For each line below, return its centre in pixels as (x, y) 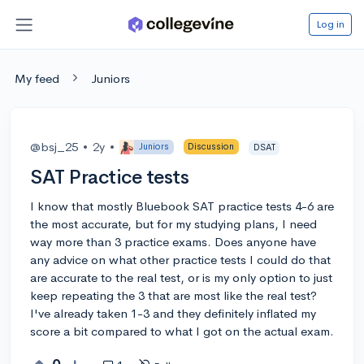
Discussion (211, 146)
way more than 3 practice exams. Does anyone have (173, 241)
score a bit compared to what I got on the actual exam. (182, 331)
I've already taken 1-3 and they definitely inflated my (173, 313)
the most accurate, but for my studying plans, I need (173, 223)
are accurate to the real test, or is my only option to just (181, 277)
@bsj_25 (54, 146)
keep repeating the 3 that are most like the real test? (173, 295)
